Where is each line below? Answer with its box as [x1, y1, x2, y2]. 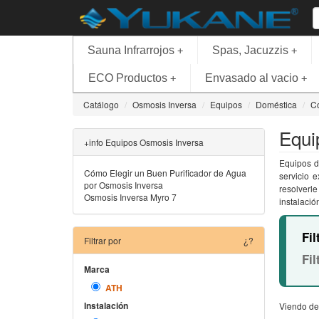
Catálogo [83, 98, 119, 110]
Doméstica [256, 98, 297, 110]
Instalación [84, 299, 128, 312]
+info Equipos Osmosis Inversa [84, 136, 204, 148]
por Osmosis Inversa [84, 179, 163, 191]
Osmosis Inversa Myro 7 [84, 191, 177, 203]
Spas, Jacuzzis [212, 44, 288, 56]
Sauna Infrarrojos [88, 44, 174, 56]
